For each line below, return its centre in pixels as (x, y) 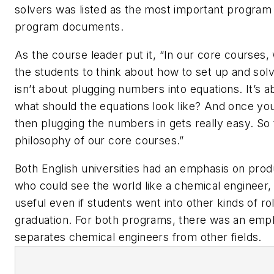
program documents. (71, 27)
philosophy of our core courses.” (99, 140)
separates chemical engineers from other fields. (138, 237)
